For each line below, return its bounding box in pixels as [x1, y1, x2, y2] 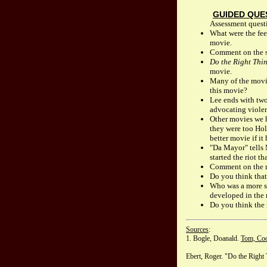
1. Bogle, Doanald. [186, 234, 241, 243]
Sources [186, 225, 209, 234]
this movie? [210, 86, 247, 95]
